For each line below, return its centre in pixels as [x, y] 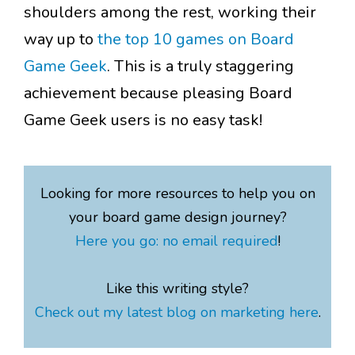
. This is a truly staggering [200, 67]
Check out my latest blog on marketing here [176, 313]
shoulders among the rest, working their [170, 13]
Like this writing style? [177, 289]
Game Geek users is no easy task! [143, 120]
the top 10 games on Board [196, 40]
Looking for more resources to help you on [177, 194]
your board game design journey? [177, 218]
